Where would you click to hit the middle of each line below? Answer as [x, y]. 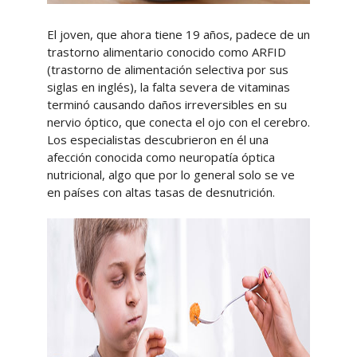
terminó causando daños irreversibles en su [167, 105]
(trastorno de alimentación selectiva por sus [167, 70]
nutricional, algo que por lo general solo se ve [171, 175]
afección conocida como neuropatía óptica [161, 157]
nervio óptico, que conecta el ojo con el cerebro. [178, 122]
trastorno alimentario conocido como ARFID [166, 52]
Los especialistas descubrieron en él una [157, 140]
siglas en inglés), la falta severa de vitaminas [168, 87]
